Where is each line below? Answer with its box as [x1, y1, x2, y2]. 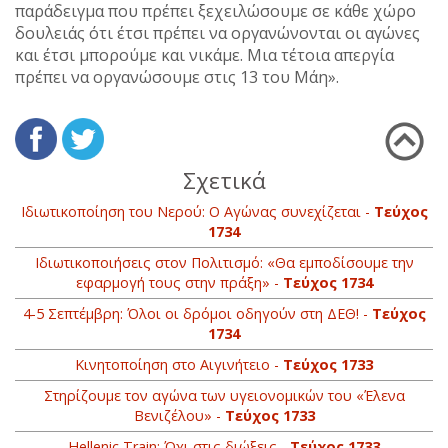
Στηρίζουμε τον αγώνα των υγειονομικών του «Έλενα [43, 386, 405, 406]
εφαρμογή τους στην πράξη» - [75, 273, 283, 293]
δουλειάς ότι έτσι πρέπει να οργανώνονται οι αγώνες [15, 22, 420, 45]
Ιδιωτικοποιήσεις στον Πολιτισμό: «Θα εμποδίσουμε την [34, 253, 414, 273]
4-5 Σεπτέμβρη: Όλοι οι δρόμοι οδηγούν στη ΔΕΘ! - [22, 304, 372, 324]
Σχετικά [182, 165, 266, 197]
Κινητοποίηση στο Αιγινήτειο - [75, 355, 283, 375]
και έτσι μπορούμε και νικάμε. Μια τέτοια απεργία [15, 44, 394, 67]
